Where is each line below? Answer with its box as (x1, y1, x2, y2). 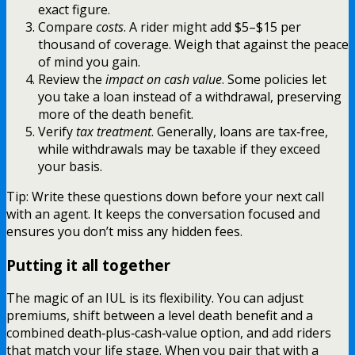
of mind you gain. (38, 52, 140, 71)
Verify (38, 122, 76, 140)
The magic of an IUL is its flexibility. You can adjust (6, 289, 303, 307)
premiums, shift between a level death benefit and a (6, 307, 313, 325)
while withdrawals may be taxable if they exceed (38, 139, 320, 158)
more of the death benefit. (38, 105, 193, 123)
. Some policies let (222, 70, 326, 88)
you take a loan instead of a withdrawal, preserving (38, 87, 342, 105)
